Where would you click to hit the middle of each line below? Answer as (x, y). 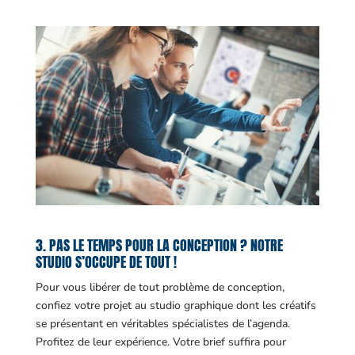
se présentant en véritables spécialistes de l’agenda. (162, 324)
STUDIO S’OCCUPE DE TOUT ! (106, 262)
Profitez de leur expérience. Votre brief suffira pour (160, 342)
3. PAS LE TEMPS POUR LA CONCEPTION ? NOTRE (159, 246)
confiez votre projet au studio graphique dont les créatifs (176, 306)
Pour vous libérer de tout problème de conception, (160, 288)
